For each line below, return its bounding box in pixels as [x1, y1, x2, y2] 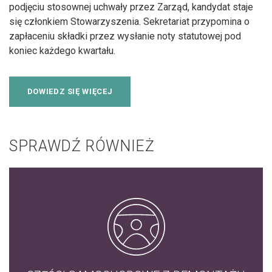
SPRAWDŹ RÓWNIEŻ [9, 137, 155, 155]
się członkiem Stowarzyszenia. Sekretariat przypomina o [9, 15, 250, 27]
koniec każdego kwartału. [9, 44, 115, 56]
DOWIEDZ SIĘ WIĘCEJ [27, 86, 113, 96]
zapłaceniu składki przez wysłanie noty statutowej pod [9, 30, 241, 42]
